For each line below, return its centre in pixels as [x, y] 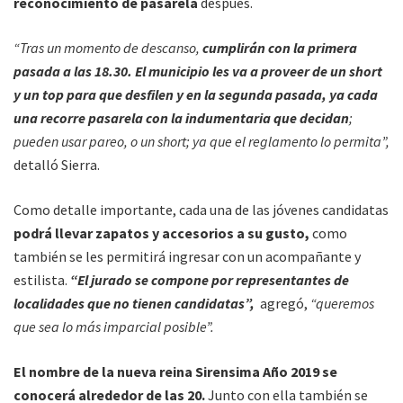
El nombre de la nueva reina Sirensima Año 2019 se [175, 372]
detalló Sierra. [57, 165]
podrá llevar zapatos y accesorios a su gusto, [161, 233]
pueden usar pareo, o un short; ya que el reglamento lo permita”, [201, 141]
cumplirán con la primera [278, 48]
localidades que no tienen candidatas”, [134, 303]
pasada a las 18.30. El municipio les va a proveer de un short [198, 71]
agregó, [282, 303]
